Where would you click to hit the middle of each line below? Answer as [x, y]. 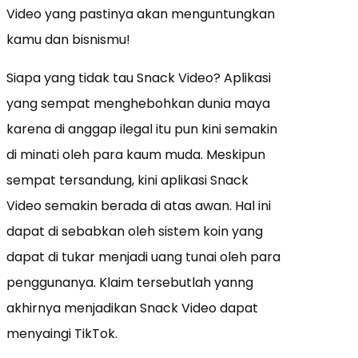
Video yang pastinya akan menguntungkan [141, 14]
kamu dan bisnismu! [68, 39]
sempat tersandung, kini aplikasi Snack [127, 180]
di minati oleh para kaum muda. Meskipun [136, 154]
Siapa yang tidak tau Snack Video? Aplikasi [139, 78]
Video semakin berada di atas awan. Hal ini [139, 205]
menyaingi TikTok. [62, 333]
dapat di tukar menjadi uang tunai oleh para [143, 257]
